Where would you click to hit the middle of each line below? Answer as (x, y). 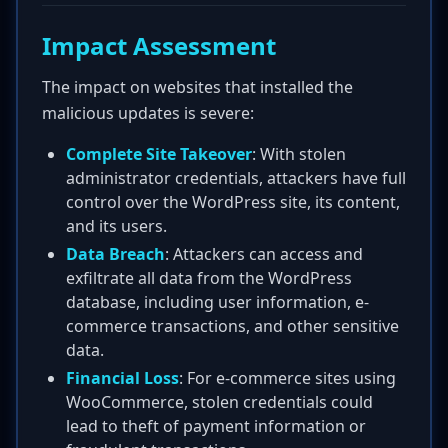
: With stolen (299, 154)
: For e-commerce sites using (287, 378)
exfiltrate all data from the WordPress (209, 278)
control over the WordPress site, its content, (233, 202)
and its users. (116, 226)
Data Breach (115, 254)
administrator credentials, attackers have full (236, 178)
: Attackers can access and (264, 254)
